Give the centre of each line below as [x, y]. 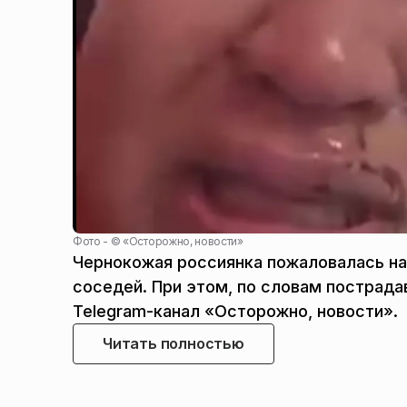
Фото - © [98, 242]
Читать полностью [174, 344]
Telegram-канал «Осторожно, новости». [235, 312]
